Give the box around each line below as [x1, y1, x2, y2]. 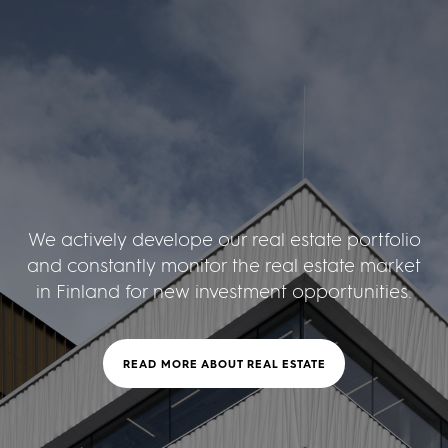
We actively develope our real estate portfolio [27, 228, 421, 252]
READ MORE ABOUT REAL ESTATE [122, 356, 326, 372]
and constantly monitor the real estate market [27, 254, 421, 278]
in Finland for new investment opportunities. [36, 280, 412, 304]
